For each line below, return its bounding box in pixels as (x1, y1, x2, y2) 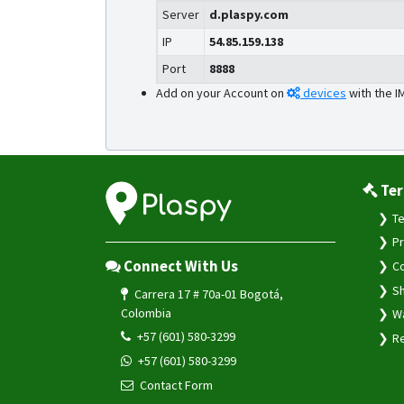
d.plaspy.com (208, 6, 289, 23)
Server (161, 6, 199, 23)
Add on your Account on (156, 85, 284, 101)
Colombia (120, 304, 171, 321)
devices (303, 85, 346, 101)
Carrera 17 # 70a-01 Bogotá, (131, 285, 283, 302)
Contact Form (139, 376, 213, 393)
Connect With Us (124, 256, 238, 276)
